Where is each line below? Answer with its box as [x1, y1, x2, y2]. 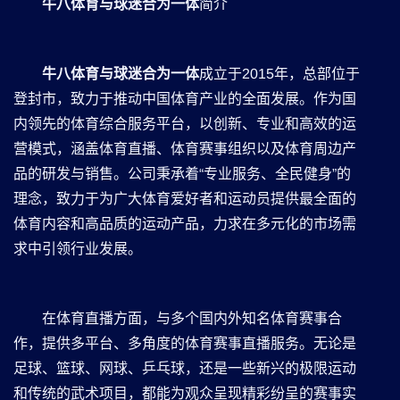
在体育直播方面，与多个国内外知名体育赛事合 [42, 310, 342, 326]
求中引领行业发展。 [13, 240, 142, 256]
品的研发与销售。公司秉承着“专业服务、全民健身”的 [13, 165, 351, 181]
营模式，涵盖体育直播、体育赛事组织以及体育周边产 [13, 140, 356, 156]
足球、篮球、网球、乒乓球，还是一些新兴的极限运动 [13, 360, 356, 376]
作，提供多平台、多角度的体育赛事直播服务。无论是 [13, 335, 356, 351]
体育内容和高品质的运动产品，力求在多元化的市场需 [13, 215, 356, 231]
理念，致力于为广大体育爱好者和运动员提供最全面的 [13, 190, 356, 206]
